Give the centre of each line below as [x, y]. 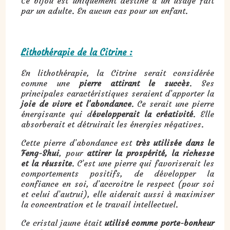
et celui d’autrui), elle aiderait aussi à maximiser [118, 194]
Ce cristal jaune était [63, 223]
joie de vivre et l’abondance [76, 103]
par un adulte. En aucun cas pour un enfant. [105, 11]
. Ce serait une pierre [172, 103]
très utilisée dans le [175, 142]
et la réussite [46, 163]
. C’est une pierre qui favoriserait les [143, 163]
